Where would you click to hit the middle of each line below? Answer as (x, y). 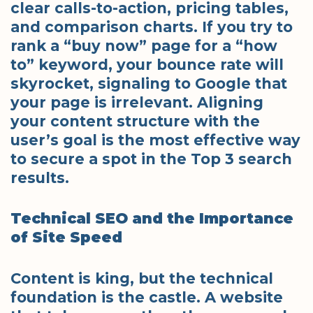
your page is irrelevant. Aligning (137, 102)
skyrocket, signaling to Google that (149, 83)
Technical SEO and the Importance (152, 219)
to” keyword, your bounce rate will (147, 64)
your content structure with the (135, 121)
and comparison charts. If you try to (152, 27)
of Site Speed (66, 238)
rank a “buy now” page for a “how (144, 45)
